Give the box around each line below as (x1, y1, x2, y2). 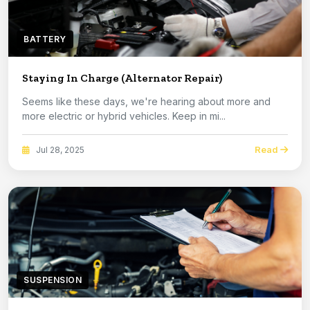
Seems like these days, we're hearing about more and (22, 95, 271, 108)
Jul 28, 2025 (34, 144, 84, 155)
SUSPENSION (24, 275, 82, 286)
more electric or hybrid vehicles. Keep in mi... (172, 110, 226, 122)
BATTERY (24, 34, 66, 45)
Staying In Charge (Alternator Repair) (22, 71, 222, 85)
